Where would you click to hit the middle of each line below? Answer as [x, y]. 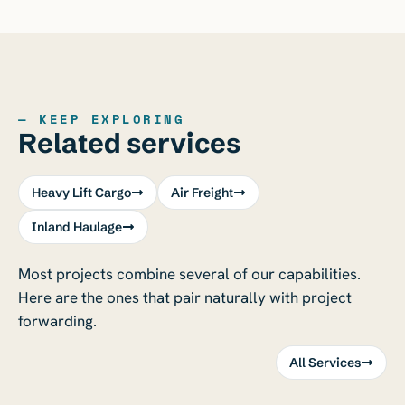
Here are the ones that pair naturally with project [185, 297]
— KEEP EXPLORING [102, 118]
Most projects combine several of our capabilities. [189, 273]
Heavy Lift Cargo [81, 192]
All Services [325, 363]
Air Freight [202, 192]
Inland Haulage [77, 226]
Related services [129, 143]
